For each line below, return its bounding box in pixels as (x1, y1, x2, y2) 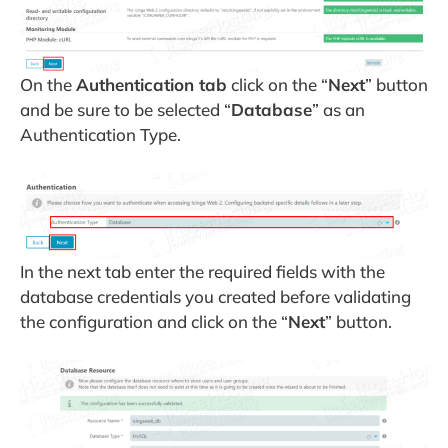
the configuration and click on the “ (20, 311, 288, 333)
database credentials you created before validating (20, 286, 411, 308)
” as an (312, 99, 365, 121)
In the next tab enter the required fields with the (20, 261, 385, 283)
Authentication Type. (20, 124, 181, 146)
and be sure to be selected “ (20, 99, 231, 121)
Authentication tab (76, 74, 227, 96)
